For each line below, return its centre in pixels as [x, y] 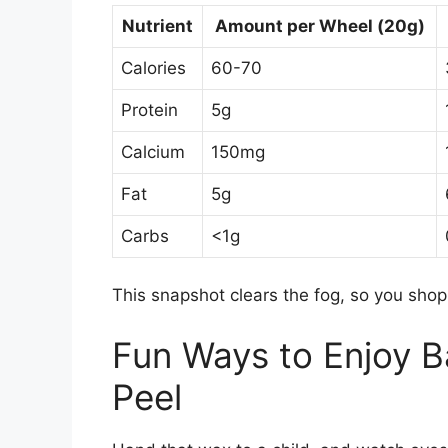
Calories [153, 67]
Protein [149, 109]
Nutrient [157, 25]
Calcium [153, 151]
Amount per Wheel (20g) [319, 25]
